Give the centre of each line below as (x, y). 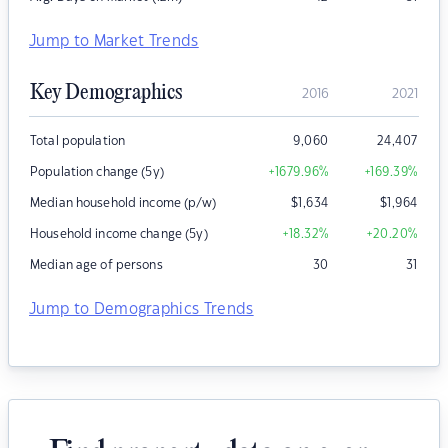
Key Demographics (106, 93)
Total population (78, 141)
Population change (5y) (97, 172)
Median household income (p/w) (123, 203)
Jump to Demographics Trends (141, 310)
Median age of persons (96, 265)
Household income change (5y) (119, 234)
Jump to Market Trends (114, 42)
